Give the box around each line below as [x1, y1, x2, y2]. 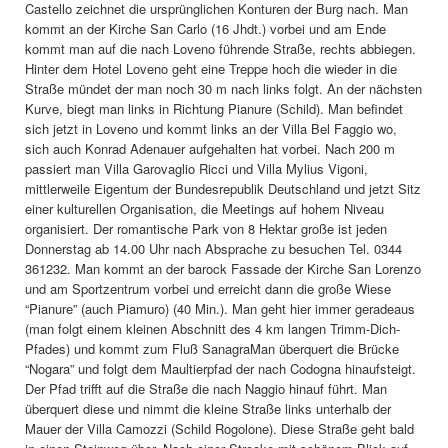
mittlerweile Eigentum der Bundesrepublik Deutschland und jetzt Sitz [25, 179, 421, 198]
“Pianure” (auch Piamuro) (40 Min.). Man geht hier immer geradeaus [25, 299, 415, 318]
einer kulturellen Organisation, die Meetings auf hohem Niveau [25, 199, 384, 218]
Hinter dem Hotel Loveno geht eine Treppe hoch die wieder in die [25, 59, 397, 78]
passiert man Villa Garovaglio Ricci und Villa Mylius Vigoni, [25, 159, 368, 178]
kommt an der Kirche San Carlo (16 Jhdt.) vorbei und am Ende [25, 19, 386, 38]
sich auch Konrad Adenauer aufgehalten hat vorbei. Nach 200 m [25, 139, 395, 158]
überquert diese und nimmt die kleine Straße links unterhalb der [25, 399, 391, 418]
